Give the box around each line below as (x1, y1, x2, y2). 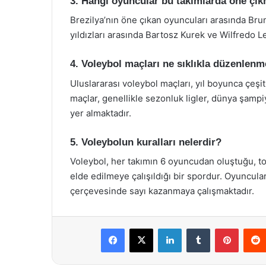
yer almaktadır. (70, 107, 131, 119)
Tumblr (210, 223, 235, 233)
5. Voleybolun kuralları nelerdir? (70, 136, 221, 148)
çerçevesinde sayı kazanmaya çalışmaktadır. (70, 185, 254, 197)
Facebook (124, 223, 160, 233)
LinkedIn (181, 223, 212, 233)
